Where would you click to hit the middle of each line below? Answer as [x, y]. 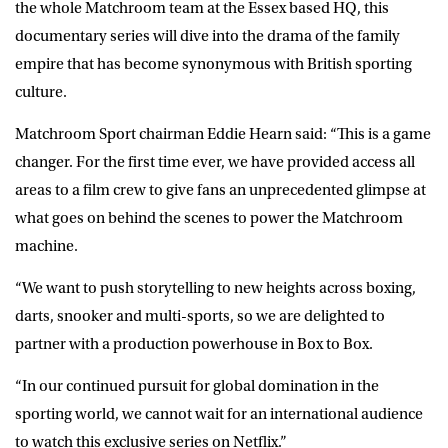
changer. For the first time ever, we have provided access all [215, 161]
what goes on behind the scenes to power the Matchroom [209, 217]
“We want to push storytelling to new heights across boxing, [215, 287]
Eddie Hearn [249, 133]
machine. [46, 245]
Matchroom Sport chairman [111, 133]
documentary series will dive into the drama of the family [207, 35]
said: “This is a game [361, 133]
